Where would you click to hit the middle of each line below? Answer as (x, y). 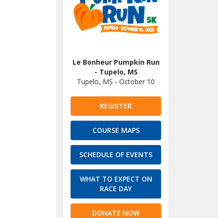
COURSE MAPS (116, 130)
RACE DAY (116, 189)
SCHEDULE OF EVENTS (116, 154)
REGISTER (116, 106)
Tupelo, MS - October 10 (116, 82)
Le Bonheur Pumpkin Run (116, 62)
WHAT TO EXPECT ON (116, 179)
